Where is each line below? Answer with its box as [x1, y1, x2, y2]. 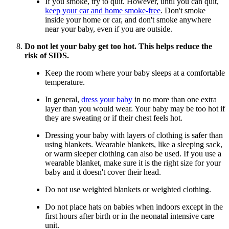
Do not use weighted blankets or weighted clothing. [45, 185, 211, 194]
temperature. [45, 78, 85, 87]
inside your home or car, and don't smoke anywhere [45, 15, 211, 25]
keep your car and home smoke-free [45, 6, 161, 15]
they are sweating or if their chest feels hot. [45, 113, 182, 123]
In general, [45, 95, 81, 104]
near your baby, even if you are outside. [45, 25, 172, 34]
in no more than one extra [132, 95, 217, 104]
